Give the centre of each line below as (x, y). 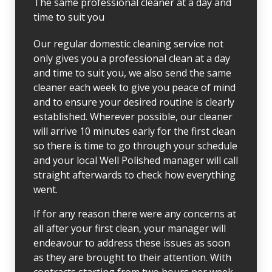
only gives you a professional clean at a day (132, 59)
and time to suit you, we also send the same (132, 73)
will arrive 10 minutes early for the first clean (134, 131)
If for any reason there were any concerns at (135, 214)
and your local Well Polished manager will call (136, 161)
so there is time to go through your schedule (135, 146)
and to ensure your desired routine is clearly (134, 102)
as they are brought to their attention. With (132, 258)
